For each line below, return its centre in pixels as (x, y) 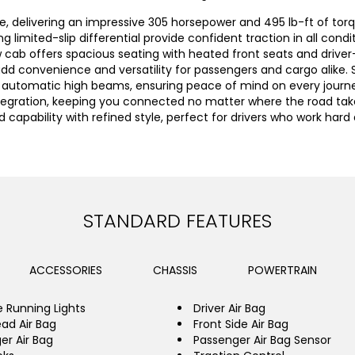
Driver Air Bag (229, 308)
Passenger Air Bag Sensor (262, 340)
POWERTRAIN (282, 270)
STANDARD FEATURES (177, 221)
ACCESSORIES (66, 270)
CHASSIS (175, 270)
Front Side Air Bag (241, 324)
